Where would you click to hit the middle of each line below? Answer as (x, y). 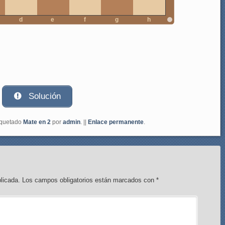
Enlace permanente (116, 122)
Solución (44, 96)
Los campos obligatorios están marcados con (89, 180)
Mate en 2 (37, 122)
